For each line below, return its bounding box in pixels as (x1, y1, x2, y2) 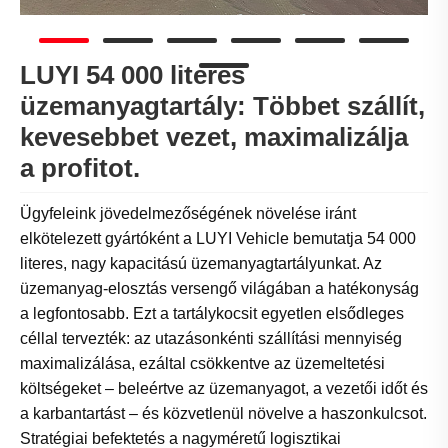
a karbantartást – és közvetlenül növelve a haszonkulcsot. (20, 405, 427, 423)
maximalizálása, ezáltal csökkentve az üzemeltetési (20, 355, 385, 373)
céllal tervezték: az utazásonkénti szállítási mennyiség (20, 330, 402, 348)
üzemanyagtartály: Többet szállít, (20, 91, 425, 122)
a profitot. (20, 153, 140, 184)
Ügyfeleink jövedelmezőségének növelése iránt (20, 205, 356, 223)
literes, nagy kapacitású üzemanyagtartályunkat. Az (20, 255, 382, 273)
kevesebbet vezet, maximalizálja (20, 122, 408, 153)
